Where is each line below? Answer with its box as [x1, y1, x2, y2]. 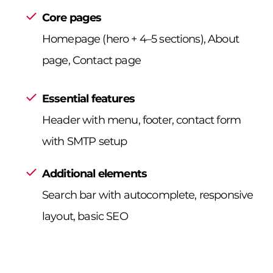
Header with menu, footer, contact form [42, 113, 241, 127]
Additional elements [42, 166, 147, 180]
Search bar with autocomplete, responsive [42, 188, 253, 202]
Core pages [42, 10, 102, 24]
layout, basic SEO [42, 209, 128, 223]
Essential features [42, 91, 135, 105]
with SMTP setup [42, 134, 127, 148]
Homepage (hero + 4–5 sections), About [42, 32, 239, 46]
